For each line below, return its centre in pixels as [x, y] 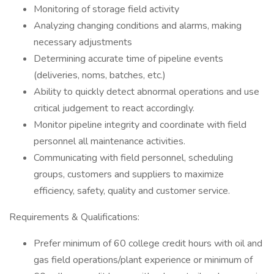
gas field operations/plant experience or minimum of [143, 260]
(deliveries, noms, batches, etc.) [100, 75]
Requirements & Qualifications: [74, 217]
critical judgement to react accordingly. [114, 108]
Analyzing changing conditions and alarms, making [138, 26]
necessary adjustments [83, 42]
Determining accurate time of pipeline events [128, 59]
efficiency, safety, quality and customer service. [132, 191]
